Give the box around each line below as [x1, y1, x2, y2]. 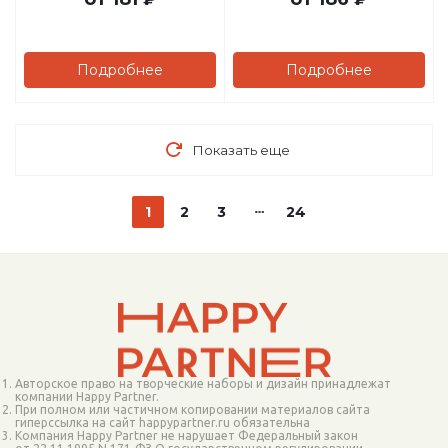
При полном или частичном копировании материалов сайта [15, 403, 370, 416]
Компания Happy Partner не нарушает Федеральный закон [15, 429, 358, 442]
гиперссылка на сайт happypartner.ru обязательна [15, 416, 310, 429]
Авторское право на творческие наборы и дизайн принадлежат [15, 377, 391, 390]
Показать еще [192, 142, 290, 158]
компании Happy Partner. [15, 390, 159, 403]
